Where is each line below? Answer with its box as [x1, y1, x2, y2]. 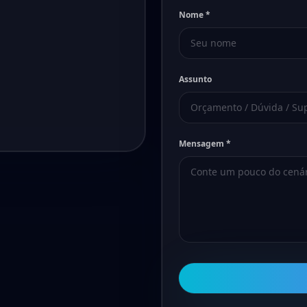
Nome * [179, 9, 210, 21]
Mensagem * [179, 138, 231, 149]
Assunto [179, 73, 212, 85]
